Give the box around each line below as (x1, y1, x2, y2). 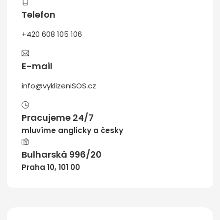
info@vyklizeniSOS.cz (22, 80, 96, 91)
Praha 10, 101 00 (22, 162, 80, 172)
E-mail (22, 59, 53, 72)
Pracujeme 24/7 (22, 111, 94, 124)
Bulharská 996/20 (22, 148, 102, 161)
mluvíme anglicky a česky (22, 125, 123, 136)
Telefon (22, 8, 55, 21)
